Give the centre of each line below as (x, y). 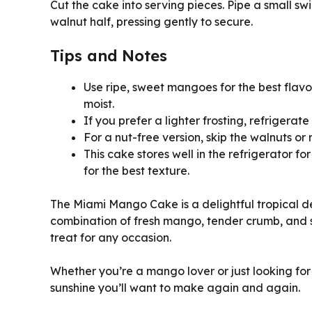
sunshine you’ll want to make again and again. (175, 287)
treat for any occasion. (111, 237)
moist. (99, 103)
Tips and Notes (109, 55)
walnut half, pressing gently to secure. (151, 21)
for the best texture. (136, 170)
